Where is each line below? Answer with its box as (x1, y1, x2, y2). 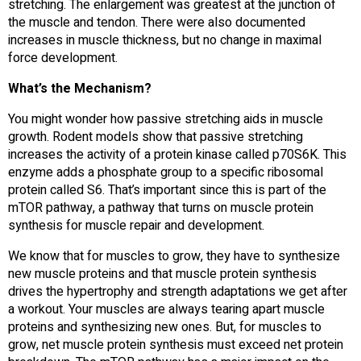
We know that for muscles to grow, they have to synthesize (8, 247, 340, 267)
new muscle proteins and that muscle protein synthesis (8, 264, 317, 284)
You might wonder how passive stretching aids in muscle (8, 110, 323, 130)
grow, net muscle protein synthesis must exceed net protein (8, 335, 343, 355)
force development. (8, 48, 118, 68)
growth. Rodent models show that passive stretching (8, 127, 303, 147)
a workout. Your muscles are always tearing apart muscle (8, 300, 325, 320)
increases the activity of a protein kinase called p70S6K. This (8, 145, 346, 165)
